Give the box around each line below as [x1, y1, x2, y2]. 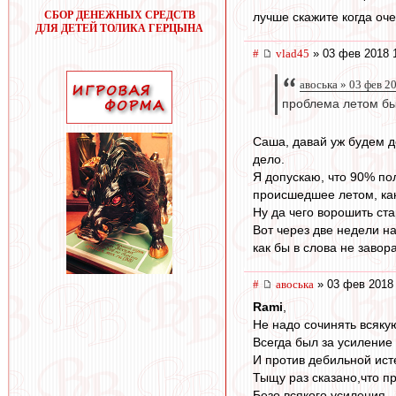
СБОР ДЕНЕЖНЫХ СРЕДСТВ [43, 9, 195, 21]
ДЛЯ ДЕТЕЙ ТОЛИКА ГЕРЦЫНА [35, 22, 203, 34]
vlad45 [276, 47, 309, 61]
